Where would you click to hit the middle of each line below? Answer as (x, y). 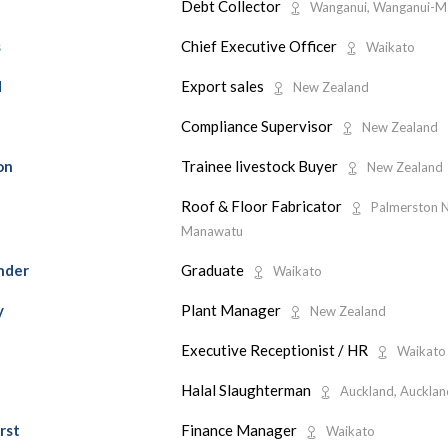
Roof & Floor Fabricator (262, 205)
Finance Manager (240, 429)
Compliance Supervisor (258, 125)
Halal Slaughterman (247, 389)
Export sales (223, 85)
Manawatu (211, 230)
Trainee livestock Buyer (260, 165)
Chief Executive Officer (260, 45)
